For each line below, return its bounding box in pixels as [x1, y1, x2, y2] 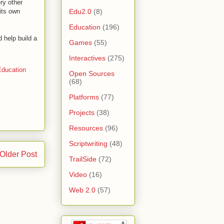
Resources [69, 123, 103, 132]
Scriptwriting [69, 139, 107, 147]
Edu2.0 [69, 7, 91, 15]
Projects [69, 108, 94, 116]
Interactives [69, 53, 105, 62]
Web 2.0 [69, 185, 95, 194]
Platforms [69, 92, 99, 101]
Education [69, 22, 100, 31]
